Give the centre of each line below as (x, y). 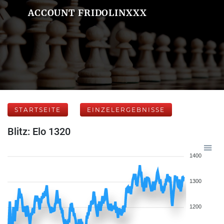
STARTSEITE (38, 110)
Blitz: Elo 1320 (39, 131)
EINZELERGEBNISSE (126, 110)
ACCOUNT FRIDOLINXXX (87, 13)
